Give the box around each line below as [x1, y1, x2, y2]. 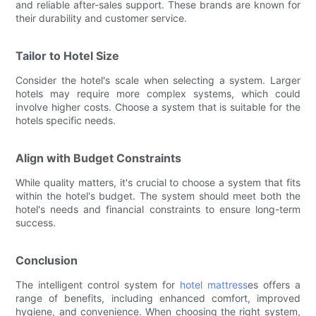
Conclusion [16, 253, 78, 267]
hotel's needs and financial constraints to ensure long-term [16, 202, 300, 215]
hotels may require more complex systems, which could [16, 87, 300, 99]
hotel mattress [179, 278, 248, 291]
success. [16, 216, 56, 229]
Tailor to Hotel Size [16, 48, 120, 63]
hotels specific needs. [16, 114, 116, 126]
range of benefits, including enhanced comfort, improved [16, 291, 300, 304]
